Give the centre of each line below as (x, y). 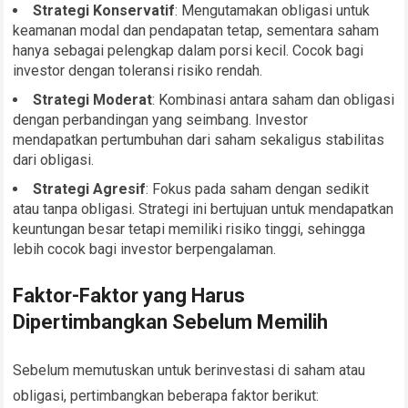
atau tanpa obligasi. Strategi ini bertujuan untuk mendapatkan (204, 209)
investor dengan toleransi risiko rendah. (138, 71)
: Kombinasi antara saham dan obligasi (274, 100)
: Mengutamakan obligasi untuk (273, 11)
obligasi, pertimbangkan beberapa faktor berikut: (166, 396)
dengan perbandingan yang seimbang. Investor (161, 120)
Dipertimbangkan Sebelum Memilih (171, 322)
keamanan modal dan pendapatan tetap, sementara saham (196, 31)
